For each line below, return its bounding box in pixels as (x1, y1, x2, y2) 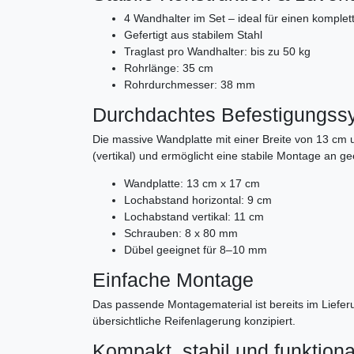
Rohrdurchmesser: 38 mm (124, 78, 255, 92)
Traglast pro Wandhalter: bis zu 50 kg (124, 45, 311, 58)
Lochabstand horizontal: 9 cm (124, 194, 272, 207)
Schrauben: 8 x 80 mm (124, 227, 238, 240)
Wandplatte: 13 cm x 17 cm (124, 177, 260, 190)
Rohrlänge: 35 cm (124, 62, 213, 75)
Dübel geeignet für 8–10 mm (124, 243, 267, 257)
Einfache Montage (92, 269, 254, 292)
